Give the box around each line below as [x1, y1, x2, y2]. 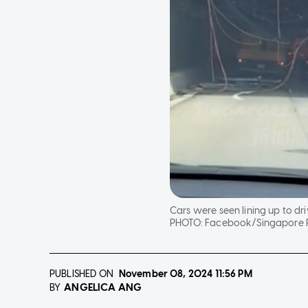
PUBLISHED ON [49, 268, 113, 280]
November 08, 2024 [118, 268, 213, 280]
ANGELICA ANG [64, 281, 142, 294]
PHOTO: [170, 217, 206, 230]
